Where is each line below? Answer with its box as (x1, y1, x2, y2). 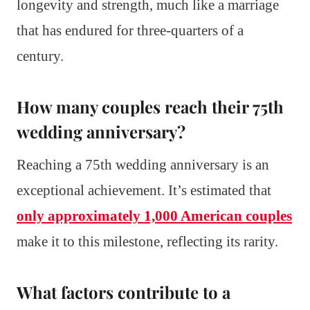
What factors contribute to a (17, 281, 230, 304)
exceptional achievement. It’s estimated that (17, 182, 271, 199)
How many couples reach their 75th (17, 95, 284, 118)
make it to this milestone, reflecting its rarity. (17, 233, 278, 250)
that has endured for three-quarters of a (17, 22, 244, 39)
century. (17, 48, 64, 65)
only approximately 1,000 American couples (17, 208, 292, 225)
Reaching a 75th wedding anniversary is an (17, 156, 269, 174)
